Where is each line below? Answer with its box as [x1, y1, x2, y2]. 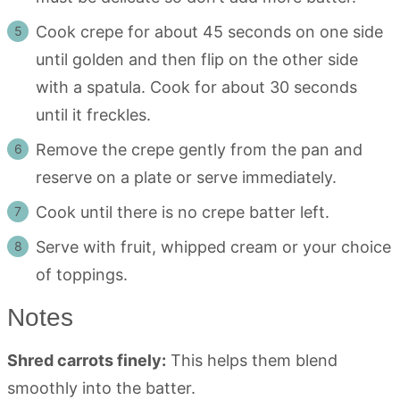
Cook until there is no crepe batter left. [36, 202, 334, 221]
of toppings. [36, 264, 128, 284]
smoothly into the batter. [7, 378, 196, 397]
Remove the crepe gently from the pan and [36, 139, 362, 159]
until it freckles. [36, 104, 155, 124]
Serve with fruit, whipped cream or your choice [36, 237, 391, 256]
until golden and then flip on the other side [36, 49, 358, 69]
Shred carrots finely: [7, 350, 166, 370]
